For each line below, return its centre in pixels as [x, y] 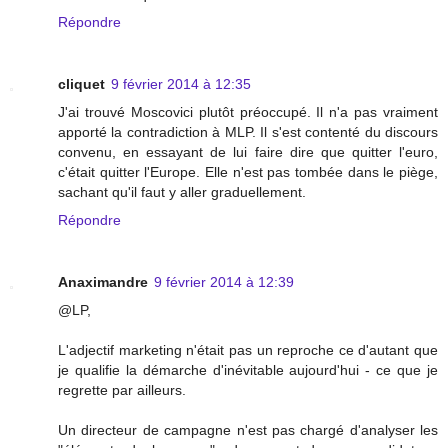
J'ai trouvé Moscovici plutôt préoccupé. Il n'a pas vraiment [248, 111]
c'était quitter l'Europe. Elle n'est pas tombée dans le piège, [248, 171]
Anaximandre [103, 281]
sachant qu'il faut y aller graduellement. [182, 191]
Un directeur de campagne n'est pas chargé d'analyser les [248, 429]
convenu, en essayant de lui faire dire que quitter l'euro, [248, 151]
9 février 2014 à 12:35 [181, 83]
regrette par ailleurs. [122, 389]
